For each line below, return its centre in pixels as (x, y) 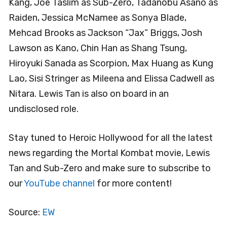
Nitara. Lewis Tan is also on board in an (89, 93)
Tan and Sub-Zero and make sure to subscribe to (110, 168)
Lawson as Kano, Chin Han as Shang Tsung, (98, 48)
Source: (25, 212)
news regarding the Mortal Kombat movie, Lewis (109, 153)
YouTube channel (59, 183)
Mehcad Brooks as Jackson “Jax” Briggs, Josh (105, 33)
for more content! (133, 183)
